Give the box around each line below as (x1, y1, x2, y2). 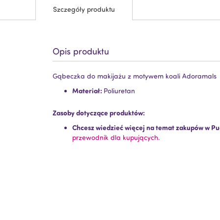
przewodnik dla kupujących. (72, 133, 160, 142)
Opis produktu (53, 46, 109, 57)
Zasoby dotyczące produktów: (53, 108, 145, 118)
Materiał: (72, 86, 104, 96)
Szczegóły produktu (53, 5, 115, 14)
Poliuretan (104, 86, 135, 95)
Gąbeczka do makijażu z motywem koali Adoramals (53, 72, 217, 81)
